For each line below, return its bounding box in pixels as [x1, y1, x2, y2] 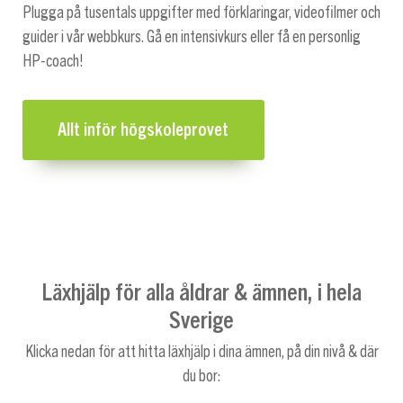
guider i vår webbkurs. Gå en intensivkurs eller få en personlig [22, 28, 361, 45]
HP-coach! [22, 52, 84, 69]
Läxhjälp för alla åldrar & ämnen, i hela [41, 276, 362, 306]
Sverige [169, 304, 234, 334]
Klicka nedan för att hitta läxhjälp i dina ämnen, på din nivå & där [24, 344, 379, 361]
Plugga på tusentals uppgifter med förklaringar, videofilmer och [22, 4, 381, 21]
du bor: [182, 368, 221, 385]
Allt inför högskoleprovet [58, 121, 229, 139]
